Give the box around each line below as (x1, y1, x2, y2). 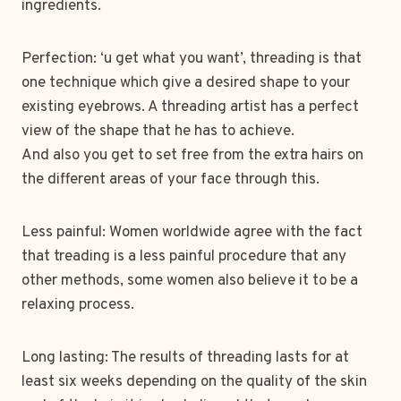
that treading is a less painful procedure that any (21, 247, 346, 267)
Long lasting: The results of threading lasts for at (21, 348, 349, 368)
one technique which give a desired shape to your (21, 73, 350, 93)
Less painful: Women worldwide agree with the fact (21, 223, 363, 243)
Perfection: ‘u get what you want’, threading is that (21, 49, 362, 69)
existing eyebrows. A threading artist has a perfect (21, 98, 359, 117)
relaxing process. (21, 295, 134, 315)
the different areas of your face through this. (21, 170, 320, 190)
